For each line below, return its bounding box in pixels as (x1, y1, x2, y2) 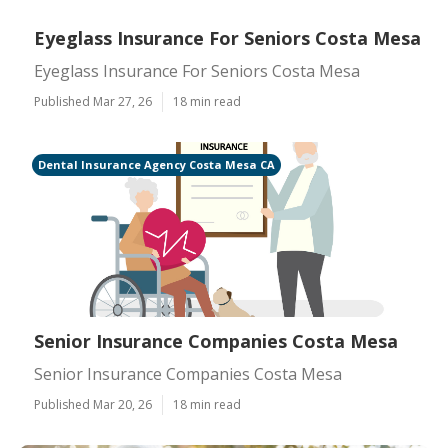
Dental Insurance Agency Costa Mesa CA (38, 157, 275, 172)
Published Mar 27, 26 (34, 93, 152, 110)
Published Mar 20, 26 (34, 396, 152, 413)
